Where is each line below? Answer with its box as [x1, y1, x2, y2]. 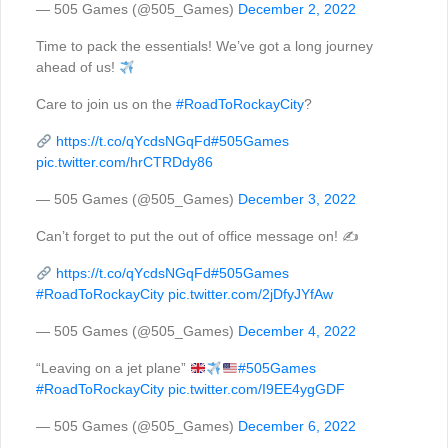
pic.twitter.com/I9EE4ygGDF [168, 381, 345, 398]
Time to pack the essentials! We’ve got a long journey [36, 38, 373, 55]
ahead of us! [36, 59, 119, 76]
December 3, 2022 [238, 191, 356, 208]
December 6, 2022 [238, 418, 356, 435]
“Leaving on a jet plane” [36, 360, 190, 377]
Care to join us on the [36, 96, 176, 113]
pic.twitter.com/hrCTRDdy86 [36, 154, 213, 171]
